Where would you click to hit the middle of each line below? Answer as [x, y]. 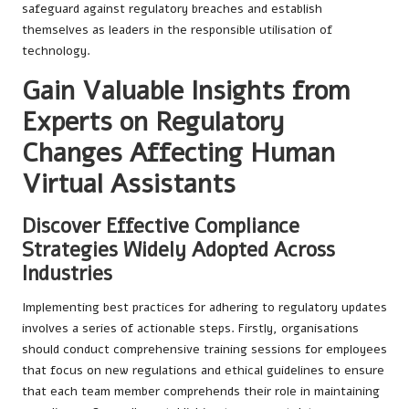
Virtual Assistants [129, 184]
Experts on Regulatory [153, 121]
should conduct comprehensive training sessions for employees [204, 349]
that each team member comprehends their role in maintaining [201, 391]
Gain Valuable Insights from [186, 90]
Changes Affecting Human [178, 152]
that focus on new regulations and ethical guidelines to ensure [203, 370]
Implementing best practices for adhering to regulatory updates [204, 307]
